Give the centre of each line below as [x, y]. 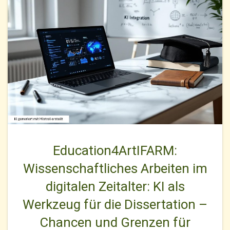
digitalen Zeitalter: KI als [115, 187]
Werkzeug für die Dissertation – [115, 205]
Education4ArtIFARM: [115, 151]
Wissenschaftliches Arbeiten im [115, 169]
